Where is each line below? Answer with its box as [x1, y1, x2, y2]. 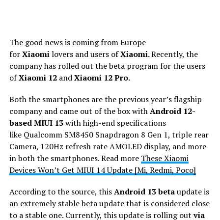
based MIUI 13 [9, 117, 65, 128]
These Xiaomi [140, 152, 189, 164]
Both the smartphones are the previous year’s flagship [9, 93, 202, 105]
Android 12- [147, 105, 195, 116]
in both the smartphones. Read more [9, 152, 141, 164]
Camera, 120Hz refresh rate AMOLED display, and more [9, 140, 206, 152]
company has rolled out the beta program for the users [9, 60, 205, 71]
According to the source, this [9, 186, 114, 197]
